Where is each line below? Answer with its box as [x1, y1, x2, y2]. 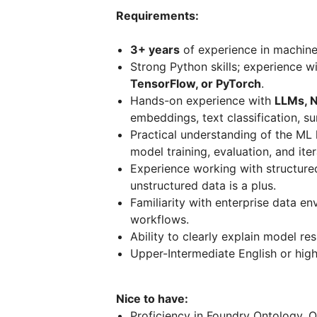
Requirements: [116, 8, 199, 23]
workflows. [130, 212, 189, 226]
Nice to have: [116, 292, 191, 306]
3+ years [130, 42, 180, 57]
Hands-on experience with [130, 93, 275, 108]
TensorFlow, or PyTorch [130, 76, 261, 91]
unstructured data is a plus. [130, 178, 276, 192]
